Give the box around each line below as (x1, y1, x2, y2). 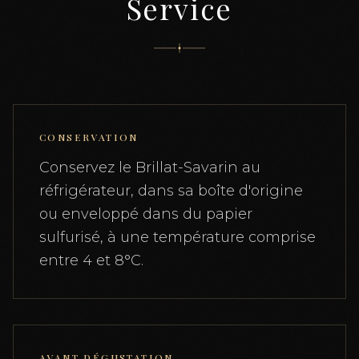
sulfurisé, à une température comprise (39, 228, 316, 246)
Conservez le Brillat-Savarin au (39, 158, 260, 176)
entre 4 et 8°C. (39, 251, 143, 269)
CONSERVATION (39, 130, 139, 143)
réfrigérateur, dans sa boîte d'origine (39, 181, 303, 200)
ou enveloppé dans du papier (39, 204, 252, 223)
